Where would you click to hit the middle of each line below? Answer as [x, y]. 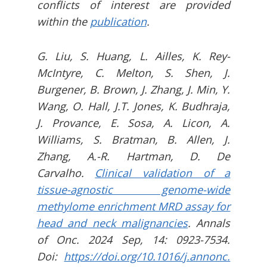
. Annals [209, 223]
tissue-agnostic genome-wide [133, 190]
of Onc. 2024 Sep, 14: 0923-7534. [133, 240]
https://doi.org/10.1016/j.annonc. [147, 257]
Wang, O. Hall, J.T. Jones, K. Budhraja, [133, 106]
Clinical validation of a [163, 173]
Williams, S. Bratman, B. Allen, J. [133, 140]
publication [118, 22]
